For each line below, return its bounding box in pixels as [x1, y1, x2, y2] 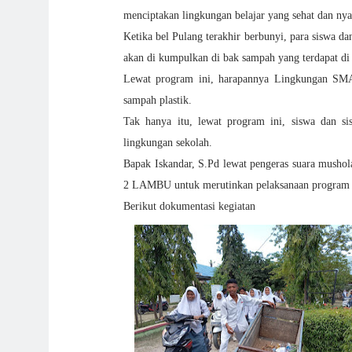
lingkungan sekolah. [123, 137, 212, 149]
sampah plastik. [123, 94, 192, 107]
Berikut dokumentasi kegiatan [123, 200, 255, 213]
